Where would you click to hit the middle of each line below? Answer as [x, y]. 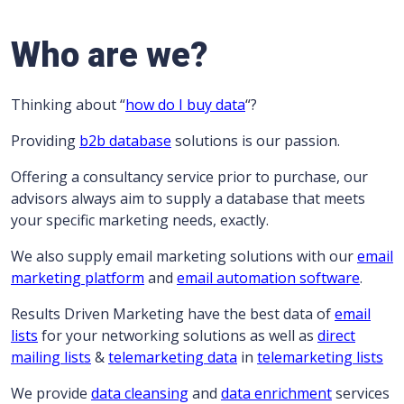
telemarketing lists [320, 358]
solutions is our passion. [256, 141]
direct [336, 336]
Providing [45, 141]
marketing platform [78, 278]
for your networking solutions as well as [178, 336]
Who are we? [110, 55]
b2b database [125, 141]
